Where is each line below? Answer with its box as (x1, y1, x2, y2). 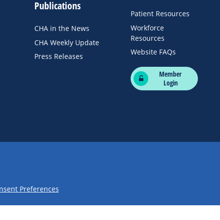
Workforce (131, 23, 165, 32)
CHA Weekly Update (34, 37, 100, 47)
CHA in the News (34, 24, 90, 33)
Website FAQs (131, 47, 176, 56)
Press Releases (34, 52, 83, 61)
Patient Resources (131, 9, 190, 18)
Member (159, 69, 182, 79)
